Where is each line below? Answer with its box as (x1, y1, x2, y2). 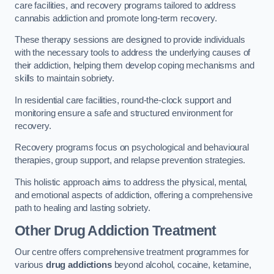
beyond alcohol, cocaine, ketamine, (111, 260, 251, 270)
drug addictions (45, 260, 112, 270)
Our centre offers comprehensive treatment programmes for (15, 247, 249, 257)
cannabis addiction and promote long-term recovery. (15, 13, 217, 23)
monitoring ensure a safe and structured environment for (15, 108, 234, 118)
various (15, 260, 46, 270)
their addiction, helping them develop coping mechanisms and (15, 61, 254, 71)
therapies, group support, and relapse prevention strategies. (15, 155, 248, 166)
